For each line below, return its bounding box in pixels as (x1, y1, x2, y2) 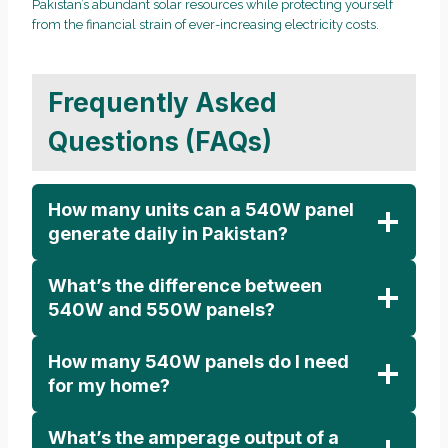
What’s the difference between (48, 274, 322, 296)
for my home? (48, 374, 170, 396)
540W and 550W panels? (48, 298, 275, 320)
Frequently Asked (48, 87, 277, 119)
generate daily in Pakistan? (48, 222, 288, 244)
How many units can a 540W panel (48, 198, 354, 220)
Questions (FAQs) (48, 126, 272, 158)
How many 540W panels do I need (48, 350, 349, 372)
